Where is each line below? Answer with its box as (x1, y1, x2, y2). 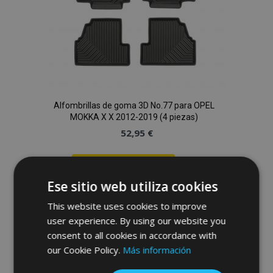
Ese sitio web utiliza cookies (47, 178, 218, 195)
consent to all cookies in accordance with (47, 229, 217, 241)
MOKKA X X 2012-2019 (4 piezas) (69, 112, 198, 122)
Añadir (179, 182, 215, 196)
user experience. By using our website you (47, 214, 226, 227)
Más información (122, 244, 191, 256)
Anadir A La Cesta (97, 161, 165, 171)
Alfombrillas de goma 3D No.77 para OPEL (53, 101, 214, 110)
